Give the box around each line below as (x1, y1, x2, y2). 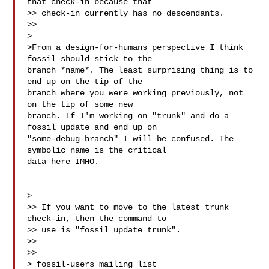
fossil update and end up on (27, 122, 157, 132)
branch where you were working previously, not (27, 88, 244, 98)
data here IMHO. (27, 157, 100, 166)
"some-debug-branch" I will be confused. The (27, 134, 234, 144)
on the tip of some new (27, 100, 133, 109)
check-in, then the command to (27, 214, 167, 223)
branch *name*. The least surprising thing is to (27, 65, 253, 75)
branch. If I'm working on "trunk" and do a (27, 111, 229, 121)
